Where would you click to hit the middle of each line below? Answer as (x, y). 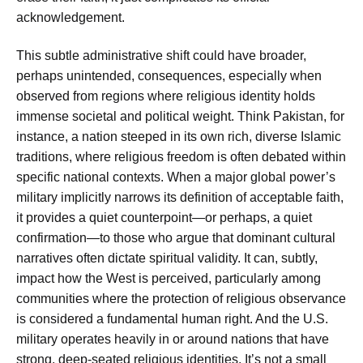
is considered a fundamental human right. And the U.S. (172, 319)
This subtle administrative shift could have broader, (161, 56)
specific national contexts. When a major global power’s (176, 177)
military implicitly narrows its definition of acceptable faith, (180, 198)
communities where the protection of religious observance (181, 299)
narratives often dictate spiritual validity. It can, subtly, (167, 258)
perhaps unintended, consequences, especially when (169, 76)
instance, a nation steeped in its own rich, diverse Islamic (179, 137)
